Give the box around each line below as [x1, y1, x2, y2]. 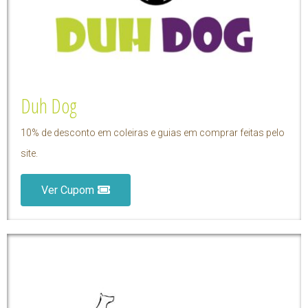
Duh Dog [21, 92, 77, 120]
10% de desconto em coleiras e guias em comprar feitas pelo [21, 127, 285, 139]
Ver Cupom [41, 184, 94, 197]
